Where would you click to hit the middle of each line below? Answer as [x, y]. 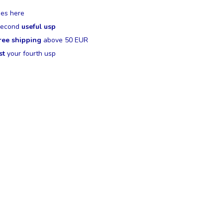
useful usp [39, 27]
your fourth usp [31, 54]
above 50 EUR [65, 40]
